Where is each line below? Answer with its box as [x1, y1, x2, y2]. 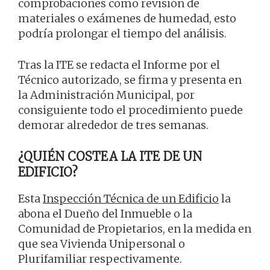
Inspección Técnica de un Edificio [43, 192, 219, 206]
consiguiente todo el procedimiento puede [18, 103, 243, 118]
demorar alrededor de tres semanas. [18, 118, 209, 133]
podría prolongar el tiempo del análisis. [18, 27, 227, 41]
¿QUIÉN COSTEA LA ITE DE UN [18, 149, 202, 165]
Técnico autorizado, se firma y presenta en [18, 73, 242, 87]
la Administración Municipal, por [18, 88, 195, 102]
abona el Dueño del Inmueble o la [18, 207, 192, 221]
